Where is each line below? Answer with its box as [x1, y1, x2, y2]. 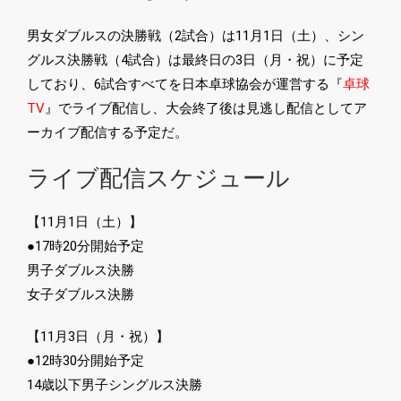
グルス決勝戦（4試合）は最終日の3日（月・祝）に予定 [27, 52, 363, 69]
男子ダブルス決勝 [27, 262, 134, 279]
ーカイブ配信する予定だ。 [27, 124, 188, 141]
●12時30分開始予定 [27, 353, 144, 370]
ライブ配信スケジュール [27, 164, 290, 192]
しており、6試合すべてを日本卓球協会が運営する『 [27, 76, 343, 93]
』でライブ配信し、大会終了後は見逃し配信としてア [45, 100, 367, 117]
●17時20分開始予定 [27, 238, 144, 255]
